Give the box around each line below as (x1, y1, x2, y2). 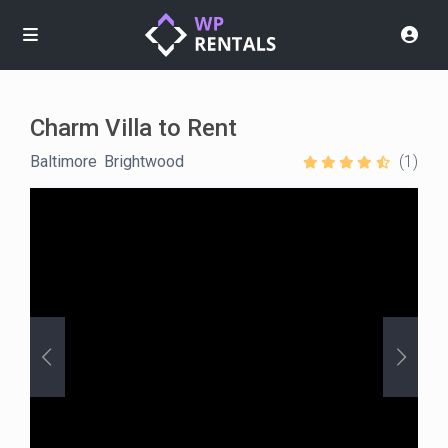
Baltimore (30, 152, 98, 172)
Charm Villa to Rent (30, 114, 238, 143)
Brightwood (104, 152, 185, 172)
